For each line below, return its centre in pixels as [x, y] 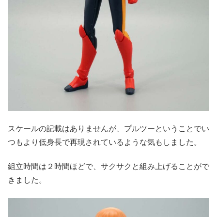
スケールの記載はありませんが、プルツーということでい [108, 128]
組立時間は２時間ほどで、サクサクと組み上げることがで [108, 167]
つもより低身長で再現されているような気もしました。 [105, 142]
